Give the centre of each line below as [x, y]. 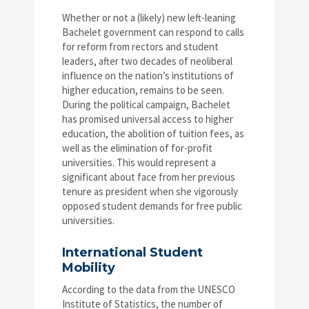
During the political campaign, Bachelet [146, 105]
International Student [132, 253]
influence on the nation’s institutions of [148, 76]
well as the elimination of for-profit [137, 148]
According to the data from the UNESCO [149, 290]
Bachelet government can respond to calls [153, 32]
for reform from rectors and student [140, 47]
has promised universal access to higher [148, 119]
